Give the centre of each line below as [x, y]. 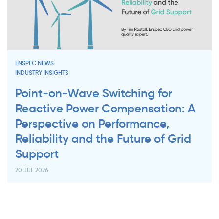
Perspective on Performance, [92, 124]
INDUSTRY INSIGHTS [42, 73]
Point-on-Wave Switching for [94, 93]
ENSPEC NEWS [34, 63]
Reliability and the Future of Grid [103, 139]
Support [37, 154]
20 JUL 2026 [32, 170]
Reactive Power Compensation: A [105, 109]
